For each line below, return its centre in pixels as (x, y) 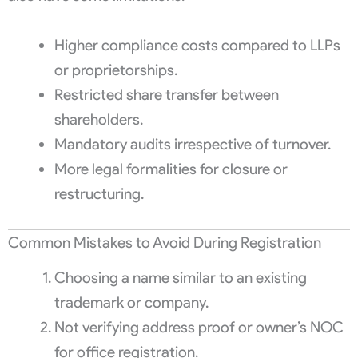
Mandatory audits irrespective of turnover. (192, 144)
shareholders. (98, 119)
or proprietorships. (115, 70)
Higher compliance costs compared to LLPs (197, 45)
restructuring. (99, 193)
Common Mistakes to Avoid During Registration (165, 242)
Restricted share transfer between (166, 94)
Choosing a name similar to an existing (180, 278)
